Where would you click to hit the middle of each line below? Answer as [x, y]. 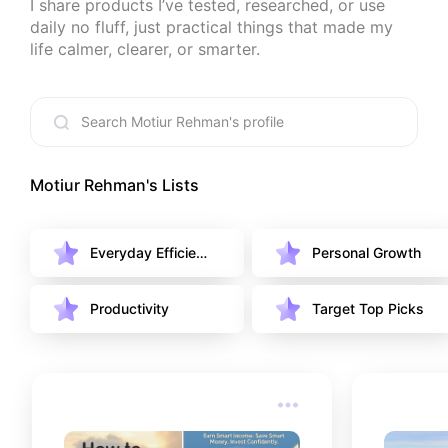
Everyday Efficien [147, 252]
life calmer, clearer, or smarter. [145, 48]
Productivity [129, 308]
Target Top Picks [368, 308]
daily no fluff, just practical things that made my [211, 26]
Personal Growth [366, 252]
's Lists [172, 184]
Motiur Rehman [88, 184]
